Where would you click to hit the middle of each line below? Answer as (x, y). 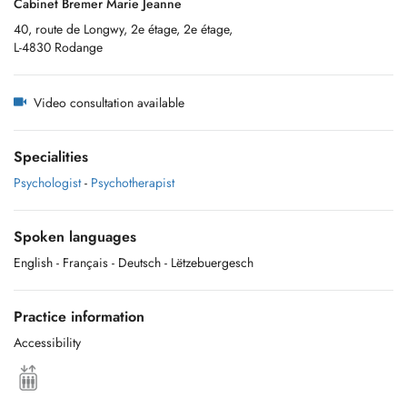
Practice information (79, 317)
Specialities (51, 157)
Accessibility (47, 342)
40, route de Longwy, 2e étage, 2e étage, (123, 29)
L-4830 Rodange (58, 47)
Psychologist (47, 183)
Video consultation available (105, 103)
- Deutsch (136, 263)
